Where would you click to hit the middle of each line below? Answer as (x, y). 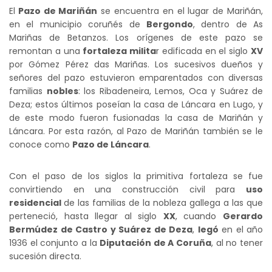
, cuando (199, 216)
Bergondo (169, 25)
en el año (240, 230)
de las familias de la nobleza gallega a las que (163, 203)
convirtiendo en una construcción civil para (127, 190)
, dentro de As (228, 25)
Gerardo (243, 216)
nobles (62, 91)
